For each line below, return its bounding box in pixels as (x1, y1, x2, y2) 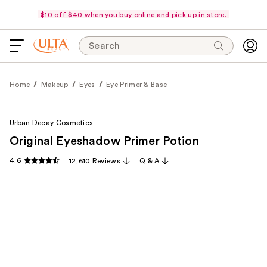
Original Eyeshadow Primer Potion (10, 135, 199, 147)
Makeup (41, 81, 69, 88)
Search (89, 41, 120, 51)
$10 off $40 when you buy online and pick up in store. (41, 11, 226, 18)
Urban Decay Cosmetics (10, 119, 94, 126)
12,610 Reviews (69, 157, 120, 164)
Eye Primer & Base (106, 81, 167, 88)
